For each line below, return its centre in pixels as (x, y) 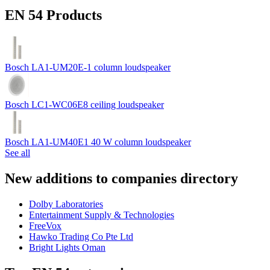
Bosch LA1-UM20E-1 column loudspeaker (88, 67)
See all (17, 153)
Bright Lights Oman (67, 248)
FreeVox (45, 226)
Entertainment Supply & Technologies (102, 215)
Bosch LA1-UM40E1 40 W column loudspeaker (98, 142)
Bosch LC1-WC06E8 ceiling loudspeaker (84, 105)
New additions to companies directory (121, 179)
